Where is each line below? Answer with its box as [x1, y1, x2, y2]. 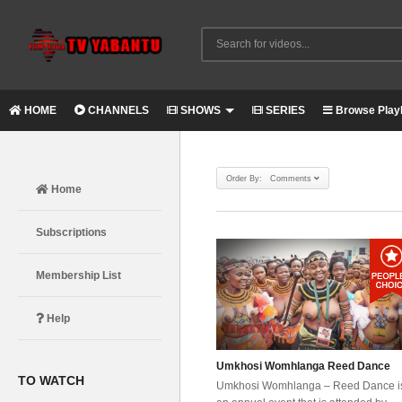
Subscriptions [36, 225, 107, 239]
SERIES [263, 104, 305, 117]
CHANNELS [85, 104, 149, 117]
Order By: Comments [226, 174, 311, 183]
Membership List [36, 268, 121, 282]
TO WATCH [18, 372, 84, 388]
